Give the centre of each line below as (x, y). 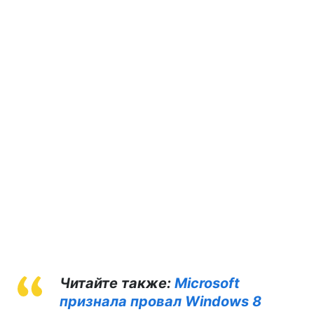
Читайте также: (117, 283)
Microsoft (207, 283)
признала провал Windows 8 (161, 301)
